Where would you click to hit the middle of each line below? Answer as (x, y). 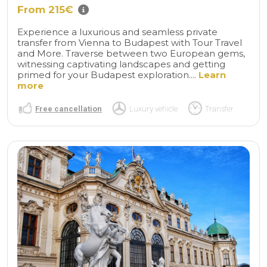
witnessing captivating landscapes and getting (121, 64)
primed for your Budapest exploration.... (108, 74)
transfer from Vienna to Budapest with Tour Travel (130, 42)
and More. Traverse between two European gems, (131, 53)
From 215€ (45, 9)
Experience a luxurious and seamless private (117, 32)
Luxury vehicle (153, 108)
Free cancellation (69, 108)
